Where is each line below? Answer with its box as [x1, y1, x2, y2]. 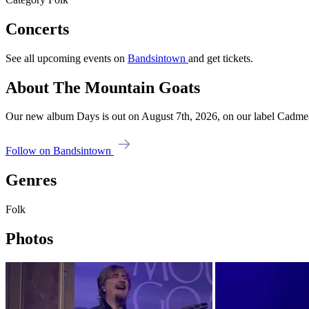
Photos [6, 230, 53, 248]
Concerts [6, 19, 69, 38]
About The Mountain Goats [6, 78, 200, 97]
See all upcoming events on [6, 52, 128, 64]
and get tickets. [188, 52, 253, 64]
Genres [6, 171, 57, 190]
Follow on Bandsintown [6, 145, 114, 157]
